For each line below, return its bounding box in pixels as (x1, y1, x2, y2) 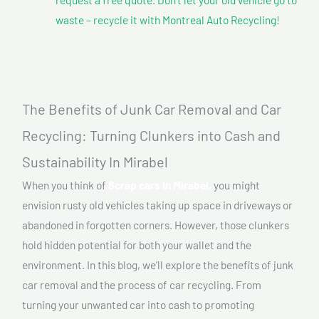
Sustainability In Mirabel (22, 153, 168, 171)
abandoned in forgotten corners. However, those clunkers (22, 218, 289, 232)
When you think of (22, 178, 108, 192)
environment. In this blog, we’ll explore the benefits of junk (22, 258, 293, 272)
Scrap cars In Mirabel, (108, 178, 211, 192)
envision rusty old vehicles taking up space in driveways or (22, 198, 293, 212)
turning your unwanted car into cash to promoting (22, 298, 254, 312)
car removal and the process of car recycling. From (22, 278, 261, 292)
